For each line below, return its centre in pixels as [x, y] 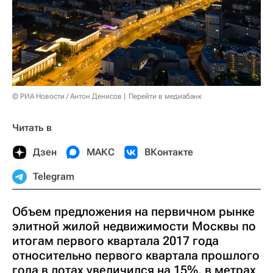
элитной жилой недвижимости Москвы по [134, 226]
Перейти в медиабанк [165, 97]
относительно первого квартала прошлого [136, 256]
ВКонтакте [169, 152]
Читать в [32, 128]
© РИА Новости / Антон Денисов [67, 97]
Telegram [54, 177]
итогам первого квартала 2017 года [115, 241]
